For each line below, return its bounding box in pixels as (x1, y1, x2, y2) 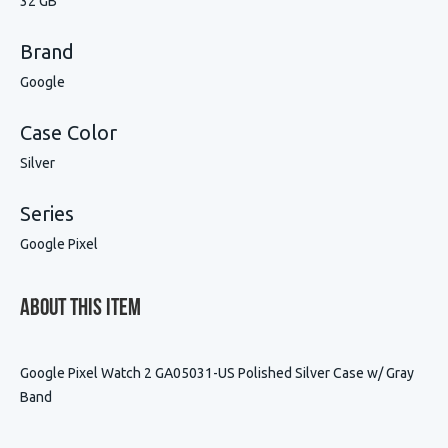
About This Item (20, 296, 141, 321)
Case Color (20, 120, 117, 144)
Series (20, 201, 74, 225)
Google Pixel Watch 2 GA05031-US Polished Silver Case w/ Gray (20, 364, 414, 381)
